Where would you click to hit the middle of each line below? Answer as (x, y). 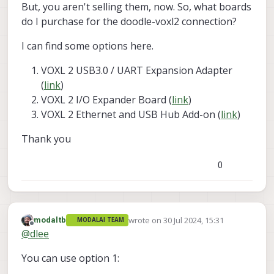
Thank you (46, 139)
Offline (44, 229)
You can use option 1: (70, 258)
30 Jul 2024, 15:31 (193, 220)
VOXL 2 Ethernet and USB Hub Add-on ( (131, 114)
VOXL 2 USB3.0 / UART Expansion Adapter (137, 70)
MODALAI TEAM (101, 220)
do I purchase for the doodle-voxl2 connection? (129, 21)
